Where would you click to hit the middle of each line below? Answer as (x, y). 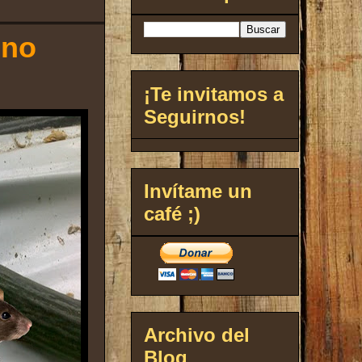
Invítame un (198, 191)
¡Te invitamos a (214, 94)
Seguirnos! (195, 116)
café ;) (172, 213)
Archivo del (197, 335)
